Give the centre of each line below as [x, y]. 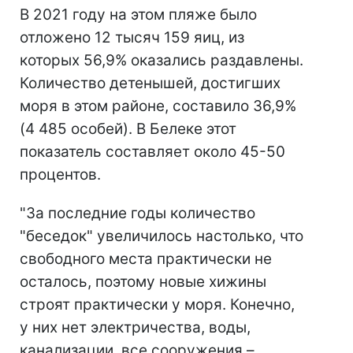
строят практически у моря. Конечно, [157, 304]
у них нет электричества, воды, [135, 327]
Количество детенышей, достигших [150, 83]
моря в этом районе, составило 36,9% [158, 106]
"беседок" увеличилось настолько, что [162, 236]
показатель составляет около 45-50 [152, 151]
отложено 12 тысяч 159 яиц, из [132, 37]
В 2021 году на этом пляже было [138, 14]
